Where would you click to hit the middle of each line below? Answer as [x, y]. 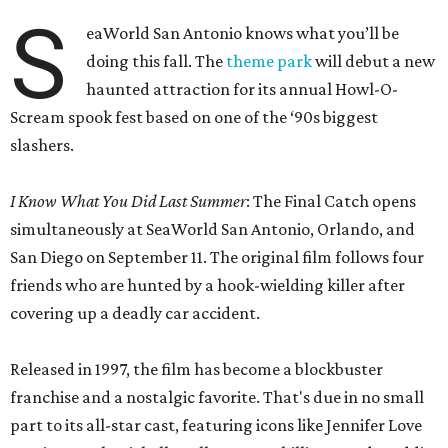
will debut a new [374, 61]
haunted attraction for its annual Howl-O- [242, 89]
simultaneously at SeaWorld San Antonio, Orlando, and [212, 229]
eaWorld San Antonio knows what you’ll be [243, 33]
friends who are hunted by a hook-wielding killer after [207, 285]
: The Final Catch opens [331, 201]
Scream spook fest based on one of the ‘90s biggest [194, 117]
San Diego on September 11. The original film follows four [217, 257]
